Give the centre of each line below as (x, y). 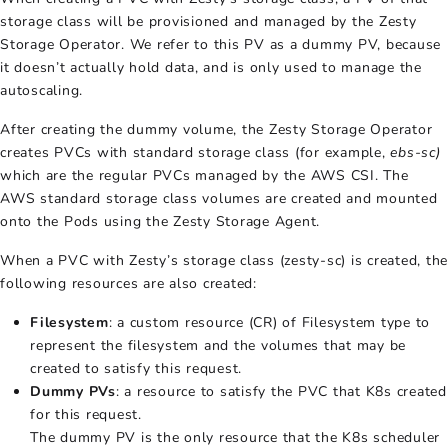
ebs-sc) (415, 152)
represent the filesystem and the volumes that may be (218, 345)
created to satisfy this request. (136, 368)
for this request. (86, 414)
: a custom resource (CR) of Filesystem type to (269, 322)
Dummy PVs (73, 391)
